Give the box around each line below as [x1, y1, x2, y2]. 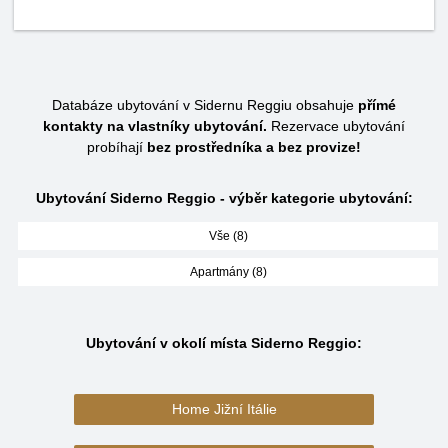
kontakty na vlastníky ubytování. [43, 118, 267, 134]
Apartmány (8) [189, 265, 267, 279]
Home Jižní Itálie [171, 401, 277, 417]
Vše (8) [208, 229, 248, 243]
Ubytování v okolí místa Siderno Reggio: [86, 335, 362, 351]
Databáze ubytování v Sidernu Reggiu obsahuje [52, 97, 358, 113]
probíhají [87, 139, 147, 155]
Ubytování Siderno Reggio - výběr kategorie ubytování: [35, 190, 413, 206]
